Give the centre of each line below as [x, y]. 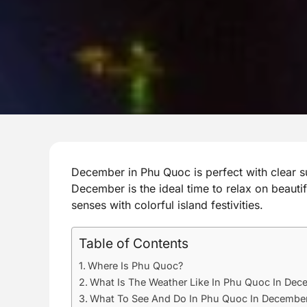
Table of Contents [134, 243]
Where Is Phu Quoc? [135, 265]
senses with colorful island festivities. [167, 205]
